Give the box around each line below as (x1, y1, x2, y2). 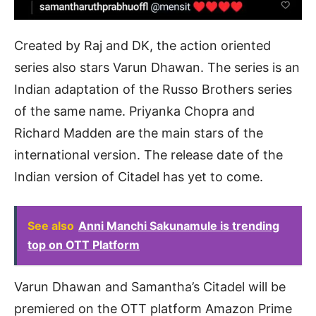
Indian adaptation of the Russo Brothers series (14, 82, 292, 97)
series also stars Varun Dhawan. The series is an (14, 60, 300, 75)
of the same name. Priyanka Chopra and (14, 104, 255, 119)
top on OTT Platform (28, 238, 140, 253)
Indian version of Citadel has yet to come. (14, 169, 263, 185)
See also (28, 219, 74, 233)
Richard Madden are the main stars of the (14, 126, 263, 141)
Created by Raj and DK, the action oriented (14, 38, 271, 54)
